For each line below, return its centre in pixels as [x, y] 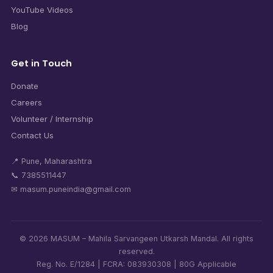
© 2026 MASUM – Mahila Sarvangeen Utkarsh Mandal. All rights [136, 238]
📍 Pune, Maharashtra [51, 161]
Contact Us [32, 135]
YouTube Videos [42, 9]
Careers [26, 102]
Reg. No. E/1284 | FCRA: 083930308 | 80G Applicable [136, 264]
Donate [24, 86]
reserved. [136, 251]
